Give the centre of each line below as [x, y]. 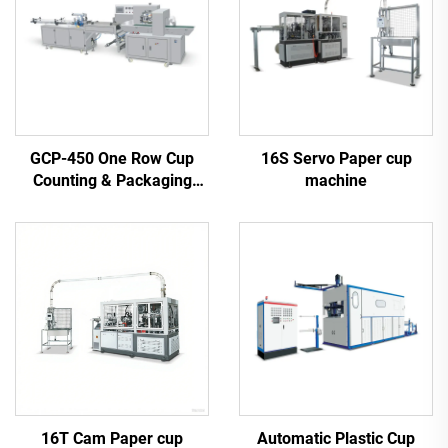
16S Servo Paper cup [336, 158]
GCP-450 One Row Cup [112, 158]
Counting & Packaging [112, 180]
